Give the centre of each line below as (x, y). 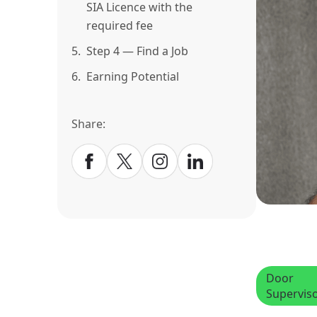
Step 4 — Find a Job (137, 51)
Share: (88, 124)
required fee (120, 26)
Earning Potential (133, 77)
